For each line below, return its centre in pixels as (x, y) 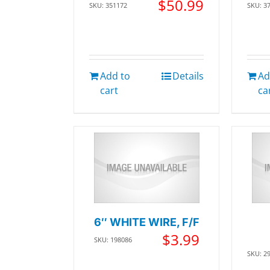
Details (188, 76)
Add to (115, 76)
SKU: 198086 (113, 239)
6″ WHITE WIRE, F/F (146, 222)
